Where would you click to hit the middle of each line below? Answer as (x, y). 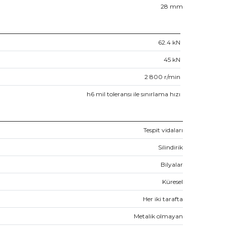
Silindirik (171, 147)
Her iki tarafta (163, 199)
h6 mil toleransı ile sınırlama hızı (134, 94)
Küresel (173, 181)
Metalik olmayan (158, 216)
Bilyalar (172, 164)
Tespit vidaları (163, 130)
